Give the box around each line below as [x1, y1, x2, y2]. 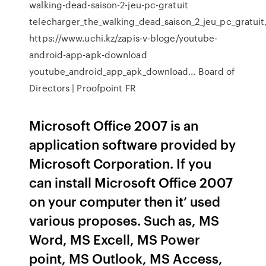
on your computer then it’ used [29, 192, 221, 210]
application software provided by [29, 135, 236, 153]
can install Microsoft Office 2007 [29, 173, 233, 191]
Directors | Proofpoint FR [29, 81, 136, 94]
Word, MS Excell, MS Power [29, 230, 201, 248]
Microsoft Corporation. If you [29, 154, 212, 172]
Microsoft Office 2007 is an [29, 116, 199, 134]
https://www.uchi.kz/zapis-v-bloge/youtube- [29, 31, 218, 45]
